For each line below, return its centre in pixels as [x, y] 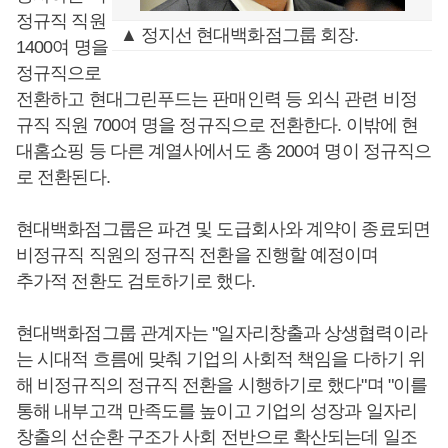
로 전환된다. [63, 177]
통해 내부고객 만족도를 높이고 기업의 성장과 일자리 [216, 411]
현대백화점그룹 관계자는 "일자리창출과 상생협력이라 [221, 333]
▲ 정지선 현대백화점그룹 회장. [239, 35]
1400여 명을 [62, 47]
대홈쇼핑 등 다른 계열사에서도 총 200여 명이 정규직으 [224, 151]
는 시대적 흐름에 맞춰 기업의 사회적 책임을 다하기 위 [220, 359]
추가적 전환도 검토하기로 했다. [135, 281]
